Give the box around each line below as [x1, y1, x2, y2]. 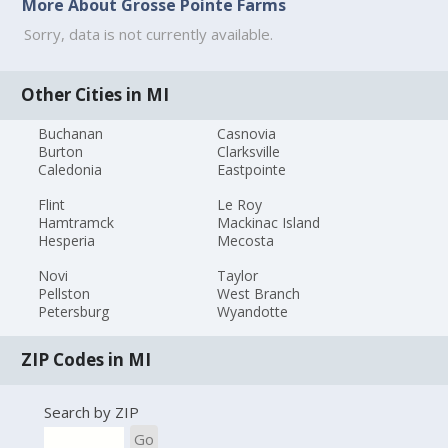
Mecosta [216, 230, 274, 250]
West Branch [216, 283, 300, 303]
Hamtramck [38, 212, 115, 232]
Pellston [38, 283, 91, 303]
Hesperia [38, 230, 96, 250]
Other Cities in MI [21, 83, 170, 107]
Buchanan [38, 124, 104, 144]
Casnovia [216, 124, 276, 144]
